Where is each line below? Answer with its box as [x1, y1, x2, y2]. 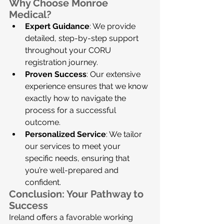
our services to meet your [25, 141, 122, 151]
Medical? [9, 8, 51, 20]
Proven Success [25, 69, 86, 79]
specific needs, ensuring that [25, 153, 131, 163]
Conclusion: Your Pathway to [9, 188, 146, 200]
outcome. [25, 117, 60, 127]
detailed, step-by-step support [25, 33, 140, 43]
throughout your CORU [25, 45, 113, 55]
